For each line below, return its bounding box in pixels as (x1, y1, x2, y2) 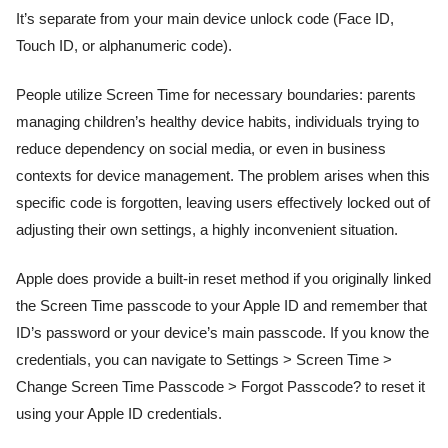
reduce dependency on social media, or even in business (16, 141, 386, 158)
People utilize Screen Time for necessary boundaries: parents (16, 87, 416, 104)
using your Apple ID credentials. (16, 406, 222, 423)
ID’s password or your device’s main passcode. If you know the (16, 325, 429, 342)
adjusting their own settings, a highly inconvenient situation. (16, 222, 398, 239)
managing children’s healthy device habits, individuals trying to (16, 114, 419, 131)
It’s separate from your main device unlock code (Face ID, (16, 10, 394, 27)
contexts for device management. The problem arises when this (16, 168, 430, 185)
